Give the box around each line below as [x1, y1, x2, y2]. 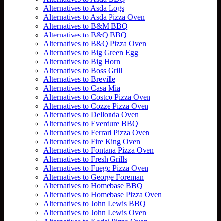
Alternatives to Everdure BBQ [43, 119, 138, 128]
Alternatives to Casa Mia [43, 83, 120, 92]
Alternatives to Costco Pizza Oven [43, 92, 150, 101]
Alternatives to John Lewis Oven [43, 208, 146, 217]
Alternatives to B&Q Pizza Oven [43, 39, 146, 48]
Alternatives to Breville [43, 74, 115, 83]
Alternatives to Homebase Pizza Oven [43, 190, 162, 199]
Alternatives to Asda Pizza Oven [43, 12, 145, 21]
